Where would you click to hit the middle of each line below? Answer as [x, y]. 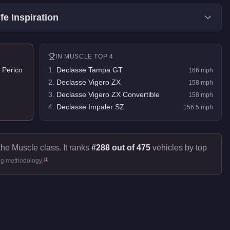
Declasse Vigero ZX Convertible [108, 94]
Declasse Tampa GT [90, 70]
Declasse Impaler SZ [91, 107]
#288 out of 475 [121, 148]
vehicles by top [179, 148]
